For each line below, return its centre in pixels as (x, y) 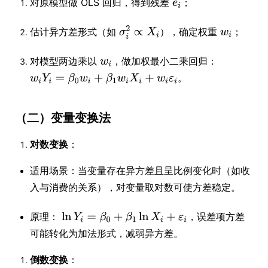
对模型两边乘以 (63, 61)
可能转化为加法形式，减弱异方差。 (106, 233)
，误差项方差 (216, 216)
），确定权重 (188, 31)
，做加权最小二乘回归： (164, 61)
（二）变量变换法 (63, 118)
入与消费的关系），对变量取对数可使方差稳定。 (135, 187)
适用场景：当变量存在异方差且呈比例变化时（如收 (140, 170)
